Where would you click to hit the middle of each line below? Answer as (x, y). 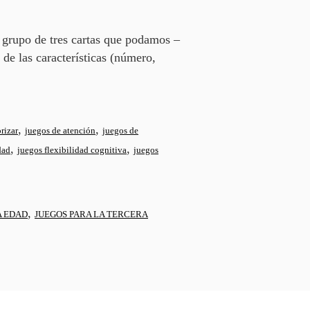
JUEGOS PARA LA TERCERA (91, 215)
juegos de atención (60, 131)
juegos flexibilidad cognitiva (72, 150)
